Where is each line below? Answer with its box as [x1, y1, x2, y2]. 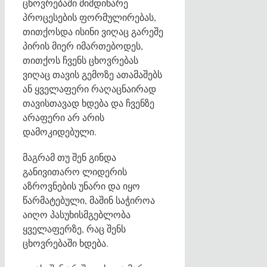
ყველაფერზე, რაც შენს [23, 222, 126, 235]
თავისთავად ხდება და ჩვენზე [23, 96, 154, 109]
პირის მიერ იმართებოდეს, [23, 39, 143, 52]
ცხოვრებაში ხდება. [23, 236, 108, 249]
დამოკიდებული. [23, 125, 97, 138]
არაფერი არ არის [23, 110, 104, 123]
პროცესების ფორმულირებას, [23, 10, 156, 23]
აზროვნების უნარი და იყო [23, 179, 140, 192]
